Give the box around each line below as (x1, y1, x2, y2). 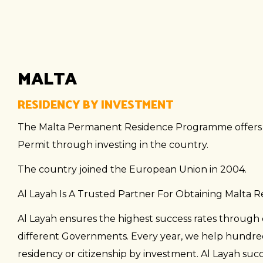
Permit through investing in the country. (18, 139, 208, 150)
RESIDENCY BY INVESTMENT (18, 93, 173, 114)
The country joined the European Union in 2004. (18, 164, 247, 175)
